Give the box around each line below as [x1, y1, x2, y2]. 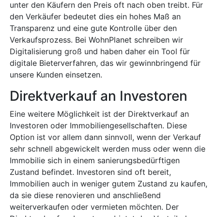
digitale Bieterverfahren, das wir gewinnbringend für [10, 58, 201, 68]
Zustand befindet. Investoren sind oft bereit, [10, 167, 171, 177]
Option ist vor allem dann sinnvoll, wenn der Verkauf [10, 132, 201, 142]
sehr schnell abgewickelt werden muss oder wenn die [10, 144, 205, 154]
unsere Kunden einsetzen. [10, 70, 105, 79]
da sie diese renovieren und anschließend [10, 190, 161, 200]
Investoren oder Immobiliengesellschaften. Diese [10, 121, 187, 130]
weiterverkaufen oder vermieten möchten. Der [10, 202, 179, 212]
